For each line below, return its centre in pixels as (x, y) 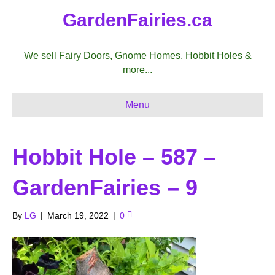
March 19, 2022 (78, 215)
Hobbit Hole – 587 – (114, 157)
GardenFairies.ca (137, 20)
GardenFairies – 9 (105, 188)
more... (137, 70)
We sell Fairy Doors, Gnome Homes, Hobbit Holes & (137, 56)
